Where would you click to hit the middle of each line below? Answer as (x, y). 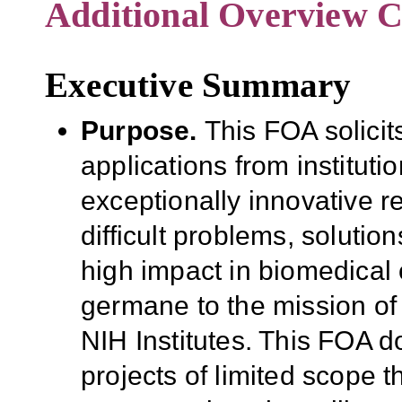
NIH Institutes (163, 340)
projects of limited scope (232, 375)
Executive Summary (198, 84)
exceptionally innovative (231, 200)
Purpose (135, 130)
